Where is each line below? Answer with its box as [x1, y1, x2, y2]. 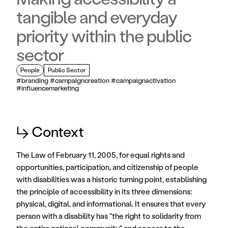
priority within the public [16, 24, 191, 47]
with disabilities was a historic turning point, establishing [16, 174, 207, 184]
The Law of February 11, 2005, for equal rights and [16, 150, 185, 160]
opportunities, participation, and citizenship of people [16, 162, 198, 172]
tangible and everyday [16, 6, 177, 28]
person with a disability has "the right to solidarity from [16, 211, 201, 221]
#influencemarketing [16, 83, 79, 92]
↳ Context [16, 122, 84, 140]
